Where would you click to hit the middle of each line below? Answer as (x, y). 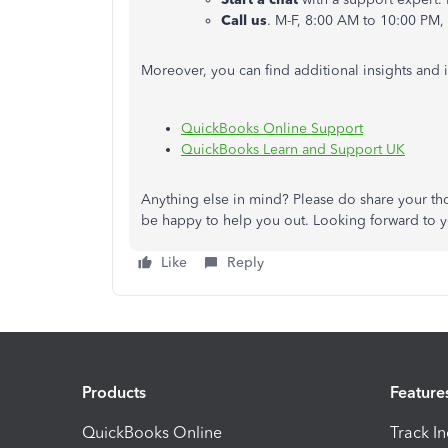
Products (114, 392)
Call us (244, 20)
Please (315, 199)
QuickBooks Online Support (272, 128)
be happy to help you (212, 220)
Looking (339, 220)
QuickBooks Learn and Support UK (293, 149)
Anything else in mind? (217, 199)
